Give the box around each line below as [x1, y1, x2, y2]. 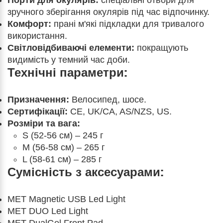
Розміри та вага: [7, 118, 80, 128]
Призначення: [7, 95, 69, 105]
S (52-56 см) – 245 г [22, 130, 104, 140]
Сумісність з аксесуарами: [7, 165, 164, 179]
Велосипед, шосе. [69, 95, 146, 105]
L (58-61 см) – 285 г [22, 154, 102, 164]
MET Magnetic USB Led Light [7, 194, 125, 204]
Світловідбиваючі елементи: [7, 43, 134, 53]
